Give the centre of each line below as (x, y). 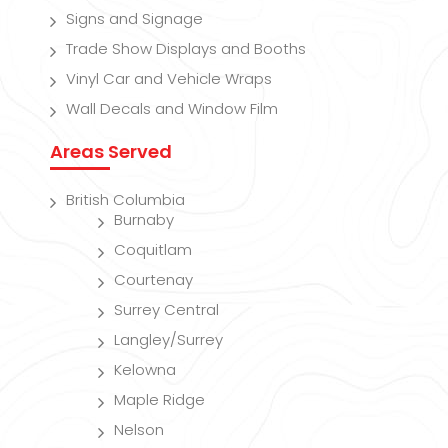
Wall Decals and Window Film (172, 108)
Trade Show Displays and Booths (186, 48)
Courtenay (153, 279)
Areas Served (111, 151)
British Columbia (125, 199)
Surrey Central (166, 309)
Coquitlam (153, 249)
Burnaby (144, 219)
